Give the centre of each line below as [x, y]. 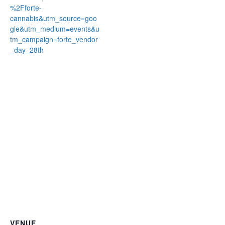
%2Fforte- [26, 8]
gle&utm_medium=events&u [55, 29]
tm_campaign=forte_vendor [54, 39]
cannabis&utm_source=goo [53, 18]
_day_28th [27, 50]
